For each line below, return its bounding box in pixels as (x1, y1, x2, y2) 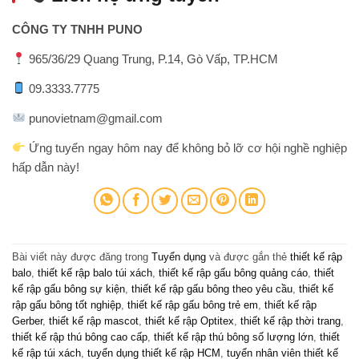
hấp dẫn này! (12, 159, 79, 174)
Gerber (12, 315, 42, 328)
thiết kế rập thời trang (240, 315, 341, 328)
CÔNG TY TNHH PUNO (12, 22, 143, 36)
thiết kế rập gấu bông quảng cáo (159, 267, 308, 280)
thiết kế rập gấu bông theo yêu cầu (131, 283, 292, 296)
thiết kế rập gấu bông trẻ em (127, 299, 258, 312)
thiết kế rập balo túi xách (38, 267, 152, 280)
